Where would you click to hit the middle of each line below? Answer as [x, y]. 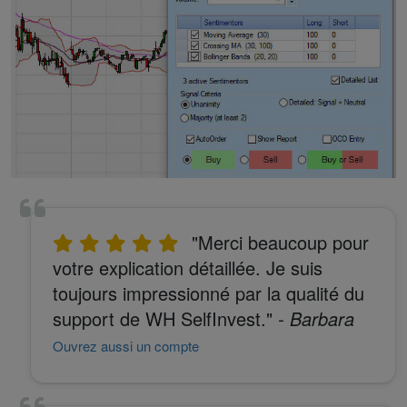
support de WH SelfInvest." [163, 319]
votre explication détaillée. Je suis [188, 268]
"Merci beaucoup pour [281, 243]
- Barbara [314, 319]
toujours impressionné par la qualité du [209, 293]
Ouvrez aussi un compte [126, 346]
